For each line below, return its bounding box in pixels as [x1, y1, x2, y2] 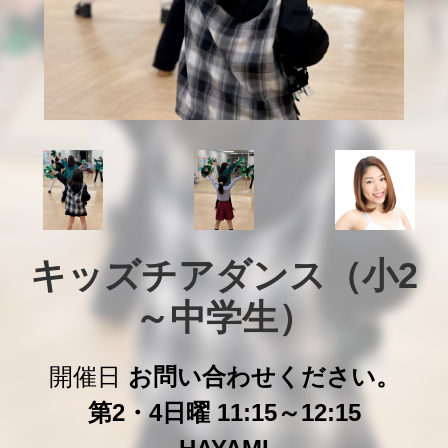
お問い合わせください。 [127, 363, 400, 390]
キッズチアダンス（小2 [30, 256, 418, 296]
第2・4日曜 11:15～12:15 [87, 399, 361, 426]
